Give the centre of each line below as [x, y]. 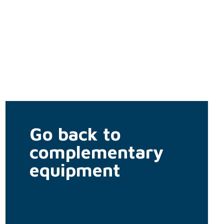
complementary [96, 151]
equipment [75, 169]
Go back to [75, 133]
